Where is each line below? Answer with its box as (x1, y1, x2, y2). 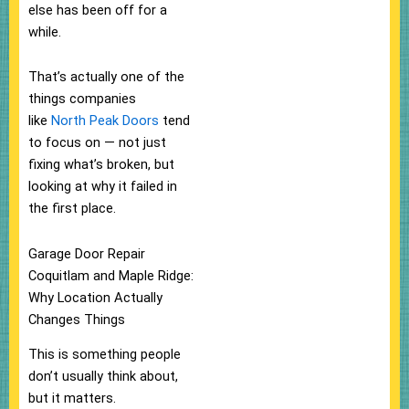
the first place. (28, 200, 116, 217)
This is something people (28, 346, 181, 362)
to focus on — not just (28, 134, 166, 152)
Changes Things (28, 310, 125, 328)
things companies (28, 90, 136, 108)
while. (28, 23, 61, 40)
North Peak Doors (51, 112, 159, 130)
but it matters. (28, 390, 116, 406)
